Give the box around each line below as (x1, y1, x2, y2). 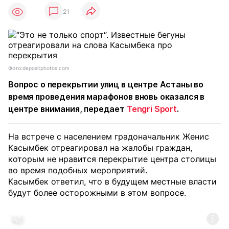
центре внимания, (8, 104, 84, 114)
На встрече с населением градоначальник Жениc (8, 131, 209, 142)
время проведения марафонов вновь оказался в (8, 91, 205, 102)
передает (84, 104, 127, 114)
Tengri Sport (126, 104, 177, 114)
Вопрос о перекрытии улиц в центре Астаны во (8, 79, 204, 89)
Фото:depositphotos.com (8, 65, 70, 71)
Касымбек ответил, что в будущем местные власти (8, 176, 217, 187)
